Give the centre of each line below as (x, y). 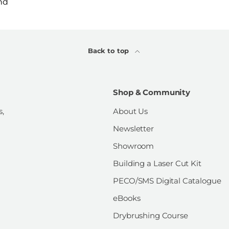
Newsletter (133, 129)
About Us (131, 111)
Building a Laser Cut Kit (157, 164)
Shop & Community (152, 93)
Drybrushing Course (151, 216)
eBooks (127, 198)
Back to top (109, 51)
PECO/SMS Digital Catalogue (167, 181)
